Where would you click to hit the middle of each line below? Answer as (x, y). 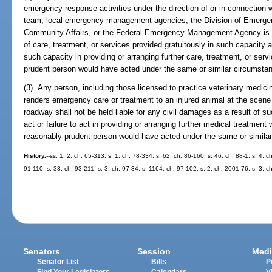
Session (154, 251)
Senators (42, 251)
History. (35, 155)
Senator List (58, 261)
